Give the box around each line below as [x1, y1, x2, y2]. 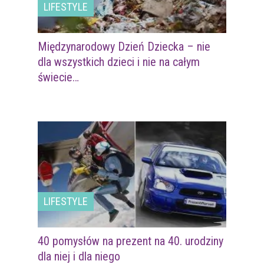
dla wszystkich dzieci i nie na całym [38, 55, 200, 69]
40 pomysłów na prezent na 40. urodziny [38, 234, 223, 248]
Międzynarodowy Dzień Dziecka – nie [38, 39, 210, 54]
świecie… [38, 70, 79, 84]
